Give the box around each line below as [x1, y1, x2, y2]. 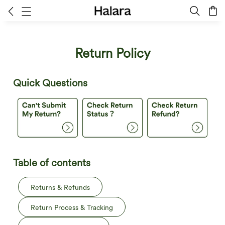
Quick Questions [13, 77, 87, 89]
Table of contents [13, 157, 90, 169]
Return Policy [74, 45, 151, 61]
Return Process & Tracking [31, 203, 113, 212]
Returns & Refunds [31, 183, 90, 192]
